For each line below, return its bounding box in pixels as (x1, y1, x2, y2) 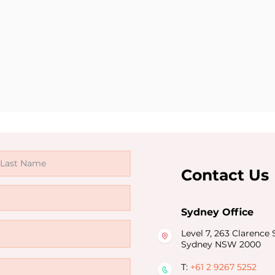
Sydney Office (181, 206, 254, 218)
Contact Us (181, 166, 269, 184)
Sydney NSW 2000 (181, 239, 261, 250)
